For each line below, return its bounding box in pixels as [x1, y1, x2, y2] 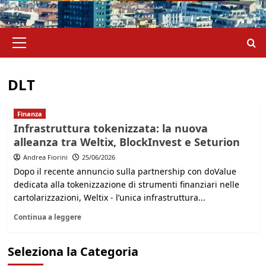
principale [18, 41, 59, 52]
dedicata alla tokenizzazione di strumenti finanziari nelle [13, 179, 239, 190]
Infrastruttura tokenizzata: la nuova [13, 121, 208, 135]
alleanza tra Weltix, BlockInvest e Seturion [13, 135, 240, 149]
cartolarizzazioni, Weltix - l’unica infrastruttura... [13, 192, 205, 203]
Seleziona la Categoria [7, 243, 138, 259]
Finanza [17, 109, 42, 118]
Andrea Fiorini [23, 153, 68, 161]
